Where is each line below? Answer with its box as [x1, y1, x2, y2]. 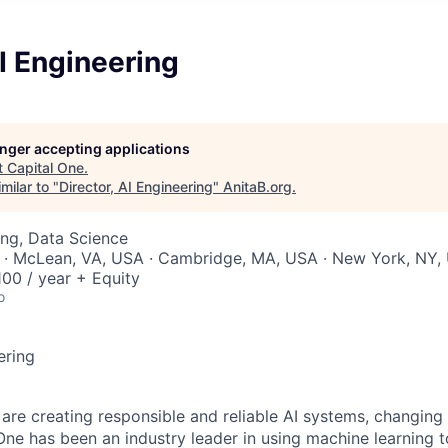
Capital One [7, 159, 84, 176]
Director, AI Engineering [59, 178, 213, 195]
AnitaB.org [223, 178, 292, 195]
